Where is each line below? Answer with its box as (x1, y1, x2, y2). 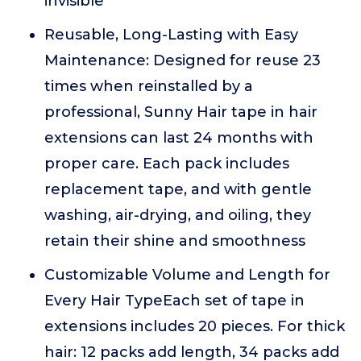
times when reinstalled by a (44, 77, 253, 95)
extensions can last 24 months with (44, 129, 313, 147)
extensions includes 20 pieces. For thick (44, 317, 345, 335)
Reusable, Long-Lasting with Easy (44, 26, 298, 44)
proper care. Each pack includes (44, 155, 289, 172)
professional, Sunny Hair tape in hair (44, 103, 317, 121)
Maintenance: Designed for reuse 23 (44, 52, 321, 69)
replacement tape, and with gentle (44, 180, 312, 198)
